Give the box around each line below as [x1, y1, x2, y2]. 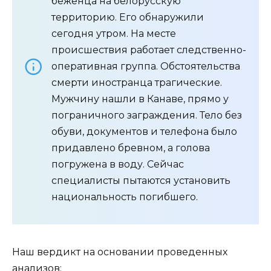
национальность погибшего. [51, 191, 198, 203]
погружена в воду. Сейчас [51, 158, 184, 171]
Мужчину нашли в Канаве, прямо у [51, 93, 229, 105]
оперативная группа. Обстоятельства [51, 60, 240, 73]
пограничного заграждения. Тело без [51, 109, 242, 122]
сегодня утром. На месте [51, 28, 176, 40]
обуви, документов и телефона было [51, 126, 237, 138]
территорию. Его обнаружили [51, 11, 204, 24]
